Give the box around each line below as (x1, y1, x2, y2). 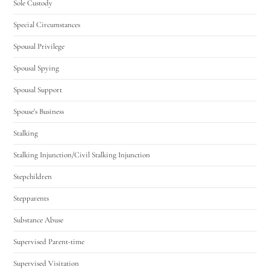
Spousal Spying (13, 63, 60, 73)
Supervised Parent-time (13, 236, 85, 246)
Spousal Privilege (13, 41, 65, 51)
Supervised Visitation (13, 258, 80, 268)
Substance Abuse (13, 215, 64, 225)
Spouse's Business (13, 106, 64, 116)
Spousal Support (13, 84, 63, 95)
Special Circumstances (13, 19, 81, 30)
